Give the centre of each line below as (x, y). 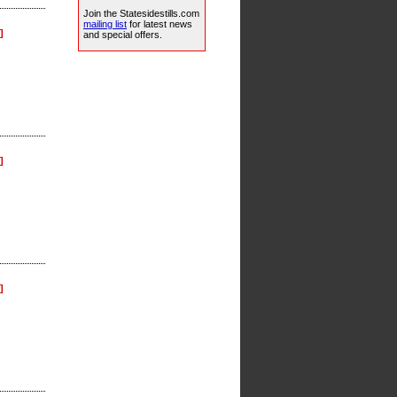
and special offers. (123, 35)
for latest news (160, 24)
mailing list (105, 24)
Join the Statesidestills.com (141, 14)
